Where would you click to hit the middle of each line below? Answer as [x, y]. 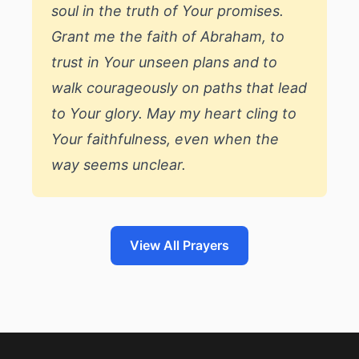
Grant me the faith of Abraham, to [168, 36]
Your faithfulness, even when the [165, 139]
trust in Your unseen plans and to [164, 62]
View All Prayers [179, 245]
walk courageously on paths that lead [179, 88]
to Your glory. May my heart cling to [174, 113]
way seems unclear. [119, 165]
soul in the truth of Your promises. [167, 11]
